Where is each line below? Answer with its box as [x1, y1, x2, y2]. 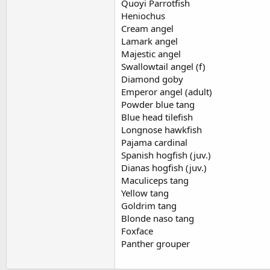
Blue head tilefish [121, 111, 193, 123]
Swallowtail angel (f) [121, 60, 206, 72]
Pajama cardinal [121, 136, 187, 148]
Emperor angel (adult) [121, 86, 212, 98]
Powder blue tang [121, 98, 195, 110]
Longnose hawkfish [121, 124, 202, 136]
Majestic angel [121, 48, 181, 60]
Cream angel [121, 22, 174, 34]
